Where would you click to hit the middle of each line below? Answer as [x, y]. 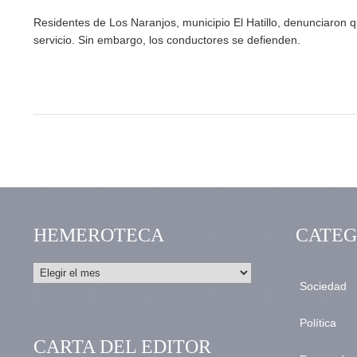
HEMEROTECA [99, 235]
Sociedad [323, 286]
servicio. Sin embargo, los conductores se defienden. [167, 40]
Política [318, 323]
